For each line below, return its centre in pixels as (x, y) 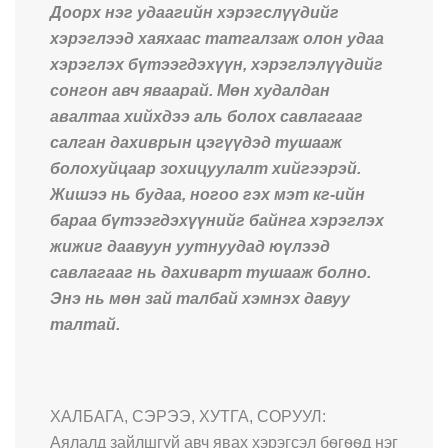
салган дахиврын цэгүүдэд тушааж (196, 142)
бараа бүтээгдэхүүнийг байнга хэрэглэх (217, 220)
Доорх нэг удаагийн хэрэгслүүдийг (194, 12)
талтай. (85, 324)
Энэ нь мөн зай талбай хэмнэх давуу (200, 298)
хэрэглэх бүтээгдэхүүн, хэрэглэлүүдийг (216, 64)
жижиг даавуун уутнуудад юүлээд (190, 246)
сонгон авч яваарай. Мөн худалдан (190, 90)
